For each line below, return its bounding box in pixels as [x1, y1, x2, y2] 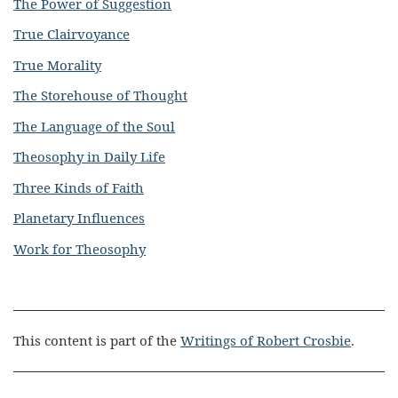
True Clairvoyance [13, 25, 130, 43]
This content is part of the [13, 331, 180, 349]
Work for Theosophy [13, 239, 146, 258]
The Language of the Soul [13, 116, 175, 135]
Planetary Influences [13, 209, 145, 227]
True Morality [13, 55, 101, 74]
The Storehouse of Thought [13, 86, 187, 104]
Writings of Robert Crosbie [180, 331, 351, 349]
